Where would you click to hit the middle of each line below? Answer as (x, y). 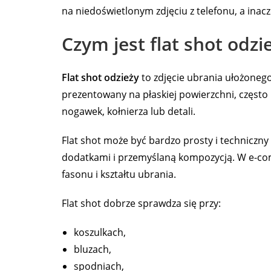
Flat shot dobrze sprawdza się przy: (141, 204)
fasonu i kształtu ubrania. (119, 175)
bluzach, (93, 250)
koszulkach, (100, 233)
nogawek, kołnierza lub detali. (129, 112)
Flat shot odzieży (100, 78)
